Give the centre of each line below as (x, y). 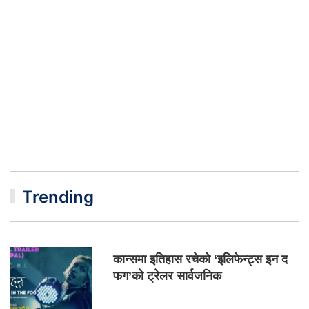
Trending (58, 197)
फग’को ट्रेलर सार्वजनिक (168, 276)
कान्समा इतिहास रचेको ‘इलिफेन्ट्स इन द (201, 259)
